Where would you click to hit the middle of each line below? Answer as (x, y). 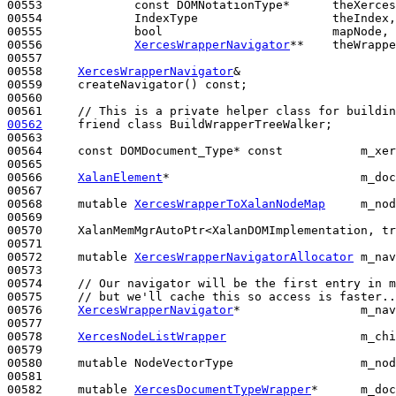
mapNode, (276, 31)
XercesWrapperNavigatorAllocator (244, 256)
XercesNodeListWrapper (152, 336)
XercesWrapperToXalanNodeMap (230, 203)
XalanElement (120, 177)
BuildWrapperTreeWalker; (251, 124)
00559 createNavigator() (106, 84)
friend (99, 124)
